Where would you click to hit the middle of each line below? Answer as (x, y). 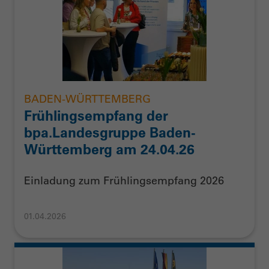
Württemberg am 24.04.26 (109, 150)
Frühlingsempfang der (96, 116)
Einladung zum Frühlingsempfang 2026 (124, 180)
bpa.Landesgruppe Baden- (110, 133)
